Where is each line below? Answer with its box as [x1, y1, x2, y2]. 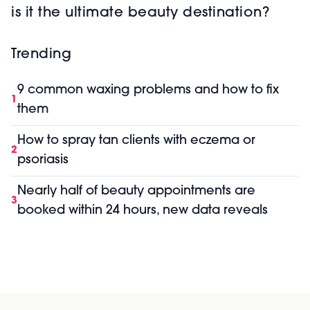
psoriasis [17, 154, 69, 167]
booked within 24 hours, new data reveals [17, 204, 268, 218]
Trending [11, 48, 71, 62]
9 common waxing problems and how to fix [17, 84, 279, 98]
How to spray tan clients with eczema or [17, 134, 255, 148]
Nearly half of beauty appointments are [17, 185, 255, 199]
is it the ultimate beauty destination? [11, 6, 269, 21]
